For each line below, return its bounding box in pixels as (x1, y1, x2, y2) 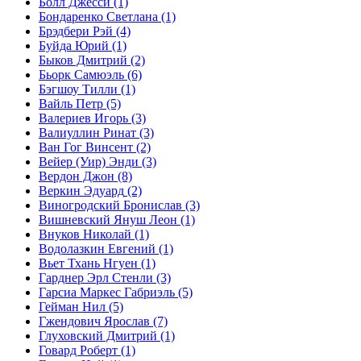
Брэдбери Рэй (39, 24, 113, 38)
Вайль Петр (39, 97, 103, 110)
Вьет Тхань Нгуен (39, 256, 138, 270)
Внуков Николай (39, 227, 131, 241)
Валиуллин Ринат (39, 126, 136, 139)
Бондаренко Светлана (39, 10, 158, 23)
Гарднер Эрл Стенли (39, 271, 153, 284)
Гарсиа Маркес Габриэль (39, 285, 175, 299)
